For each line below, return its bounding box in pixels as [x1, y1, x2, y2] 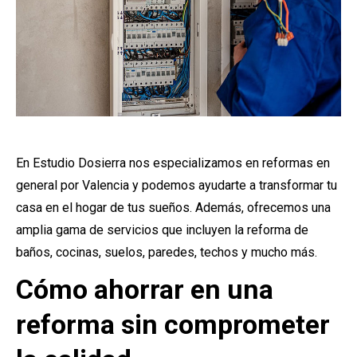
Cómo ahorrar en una [16, 273, 273, 305]
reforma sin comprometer [16, 308, 330, 340]
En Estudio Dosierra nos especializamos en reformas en [16, 155, 330, 171]
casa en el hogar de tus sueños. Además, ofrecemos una [16, 200, 331, 215]
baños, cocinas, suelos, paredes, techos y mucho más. [16, 245, 317, 260]
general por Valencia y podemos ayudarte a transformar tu [16, 178, 337, 193]
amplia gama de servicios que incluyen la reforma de [16, 222, 308, 237]
